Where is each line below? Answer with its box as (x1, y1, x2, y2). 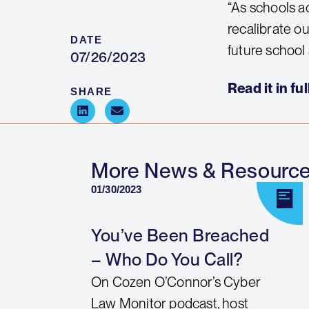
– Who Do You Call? (91, 248, 243, 270)
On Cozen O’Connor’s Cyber (91, 273, 261, 290)
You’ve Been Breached (91, 224, 269, 246)
